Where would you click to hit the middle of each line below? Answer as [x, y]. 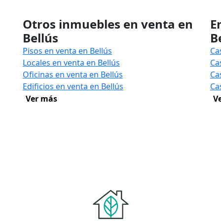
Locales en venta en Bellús [71, 63]
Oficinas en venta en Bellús [73, 74]
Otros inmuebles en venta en [108, 24]
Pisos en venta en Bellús [67, 51]
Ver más [41, 99]
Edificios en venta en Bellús [73, 86]
